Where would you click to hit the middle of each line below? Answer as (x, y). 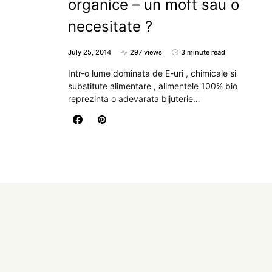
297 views (146, 52)
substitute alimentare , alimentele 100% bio (153, 86)
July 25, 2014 (90, 52)
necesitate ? (110, 26)
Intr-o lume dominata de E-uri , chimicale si (152, 73)
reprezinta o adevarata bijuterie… (134, 99)
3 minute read (203, 52)
